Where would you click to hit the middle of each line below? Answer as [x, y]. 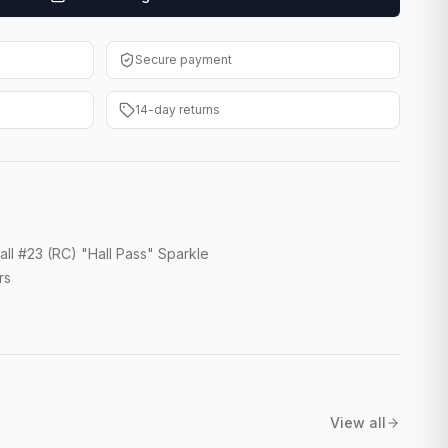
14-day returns [177, 109]
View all [358, 422]
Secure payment [183, 59]
